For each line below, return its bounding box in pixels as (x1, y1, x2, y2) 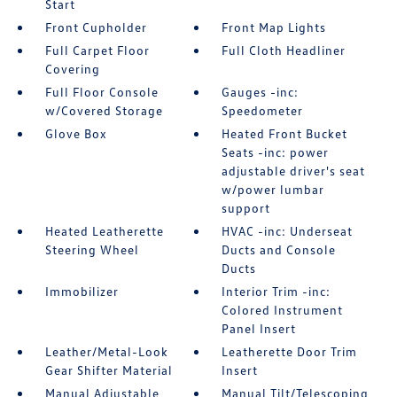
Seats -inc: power (222, 144, 330, 160)
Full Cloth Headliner (222, 43, 346, 58)
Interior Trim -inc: (222, 284, 331, 299)
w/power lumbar (222, 182, 325, 197)
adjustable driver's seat (222, 163, 366, 178)
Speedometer (222, 103, 304, 118)
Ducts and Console (222, 242, 337, 257)
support (222, 200, 271, 215)
